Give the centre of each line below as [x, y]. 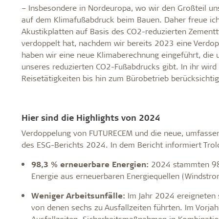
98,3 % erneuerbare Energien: [91, 164]
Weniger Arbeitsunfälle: [78, 195]
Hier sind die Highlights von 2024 [91, 117]
